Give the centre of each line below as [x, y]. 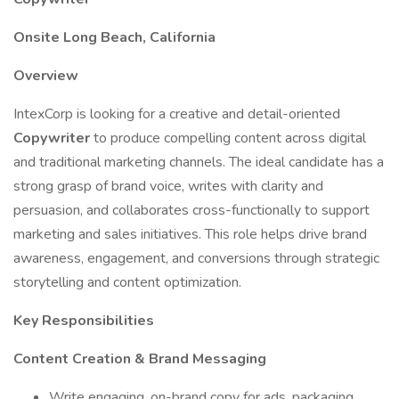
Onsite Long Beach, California [114, 37]
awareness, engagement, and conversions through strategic [196, 258]
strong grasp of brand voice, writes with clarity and [168, 186]
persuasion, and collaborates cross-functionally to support [191, 210]
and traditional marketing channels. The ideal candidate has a [199, 162]
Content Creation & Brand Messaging [140, 359]
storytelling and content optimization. [127, 282]
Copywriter [53, 138]
